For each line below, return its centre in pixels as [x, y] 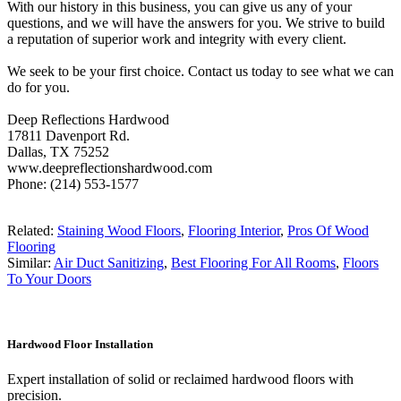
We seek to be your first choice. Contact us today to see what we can [200, 71]
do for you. [38, 87]
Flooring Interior [234, 230]
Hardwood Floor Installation [80, 344]
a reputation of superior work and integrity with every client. [177, 38]
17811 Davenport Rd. [68, 135]
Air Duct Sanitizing [109, 262]
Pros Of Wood [328, 230]
